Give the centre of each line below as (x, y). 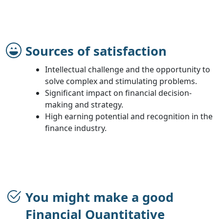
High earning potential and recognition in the (129, 116)
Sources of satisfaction (96, 51)
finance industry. (76, 128)
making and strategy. (84, 104)
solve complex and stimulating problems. (121, 81)
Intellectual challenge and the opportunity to (128, 69)
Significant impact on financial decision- (118, 93)
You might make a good (99, 197)
